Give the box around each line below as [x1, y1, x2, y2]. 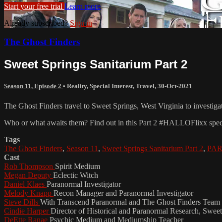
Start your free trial [4, 1, 64, 10]
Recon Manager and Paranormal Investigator [54, 188, 193, 197]
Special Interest [90, 82, 133, 90]
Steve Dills [4, 197, 40, 206]
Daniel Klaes [4, 179, 47, 188]
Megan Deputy [4, 170, 53, 179]
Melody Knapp [4, 188, 54, 197]
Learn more [64, 1, 101, 10]
